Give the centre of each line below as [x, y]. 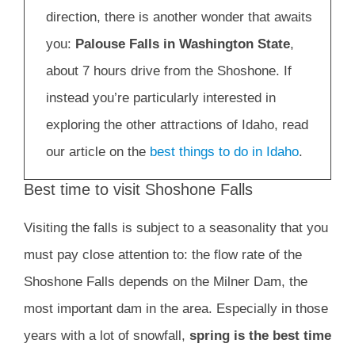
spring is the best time [260, 335]
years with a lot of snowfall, [107, 335]
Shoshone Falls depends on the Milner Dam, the [166, 281]
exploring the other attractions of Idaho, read [177, 124]
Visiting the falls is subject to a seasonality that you [176, 227]
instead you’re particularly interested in [161, 97]
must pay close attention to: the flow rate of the [163, 254]
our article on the [98, 151]
